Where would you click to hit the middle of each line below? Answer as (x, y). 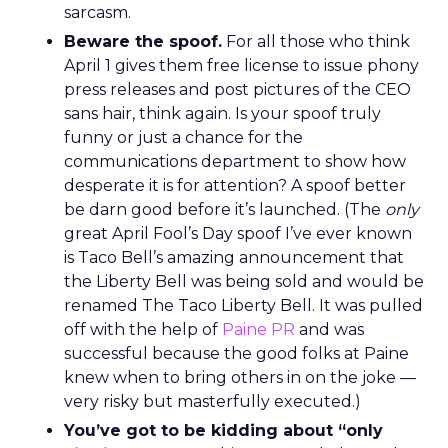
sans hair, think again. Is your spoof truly (222, 113)
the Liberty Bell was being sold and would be (244, 281)
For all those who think (316, 41)
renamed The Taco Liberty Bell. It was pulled (243, 305)
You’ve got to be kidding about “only (223, 430)
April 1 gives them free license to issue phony (241, 65)
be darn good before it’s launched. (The (224, 209)
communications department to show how (235, 161)
